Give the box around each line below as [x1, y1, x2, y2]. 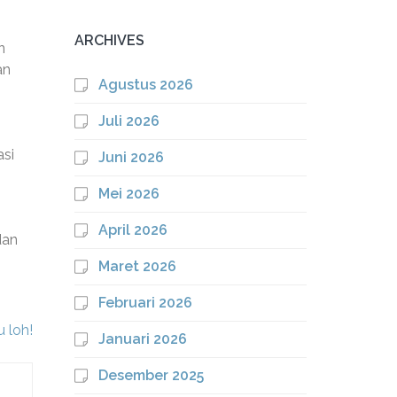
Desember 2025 [97, 367, 204, 384]
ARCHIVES [74, 32, 144, 49]
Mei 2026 [97, 185, 160, 202]
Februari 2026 [97, 294, 192, 311]
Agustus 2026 [97, 76, 193, 93]
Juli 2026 [97, 113, 160, 129]
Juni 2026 [97, 149, 164, 166]
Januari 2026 [97, 331, 187, 347]
